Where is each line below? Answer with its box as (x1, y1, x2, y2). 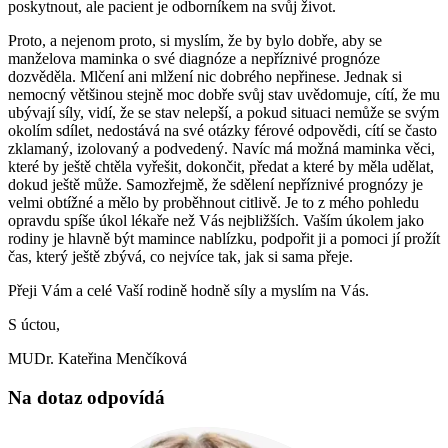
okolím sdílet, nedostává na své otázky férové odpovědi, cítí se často (8, 122, 437, 140)
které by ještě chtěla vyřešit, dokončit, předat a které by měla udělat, (8, 158, 434, 176)
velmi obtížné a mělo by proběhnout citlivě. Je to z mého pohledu (8, 194, 419, 212)
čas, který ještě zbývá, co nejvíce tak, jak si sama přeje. (8, 248, 353, 266)
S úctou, (8, 316, 60, 334)
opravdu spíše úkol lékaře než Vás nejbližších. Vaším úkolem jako (8, 212, 424, 230)
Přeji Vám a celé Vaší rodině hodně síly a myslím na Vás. (8, 282, 369, 300)
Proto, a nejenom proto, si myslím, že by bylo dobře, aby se (8, 32, 382, 50)
